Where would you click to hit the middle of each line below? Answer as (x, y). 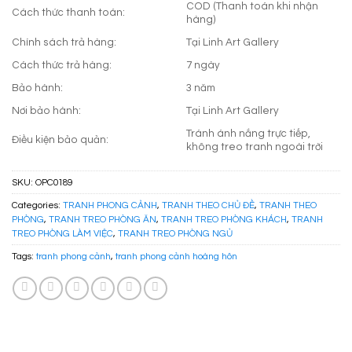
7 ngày (203, 66)
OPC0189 (54, 183)
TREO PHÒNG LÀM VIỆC (62, 234)
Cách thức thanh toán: (68, 13)
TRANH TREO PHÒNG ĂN (103, 220)
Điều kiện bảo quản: (60, 140)
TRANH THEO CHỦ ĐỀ (208, 205)
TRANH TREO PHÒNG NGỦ (175, 234)
